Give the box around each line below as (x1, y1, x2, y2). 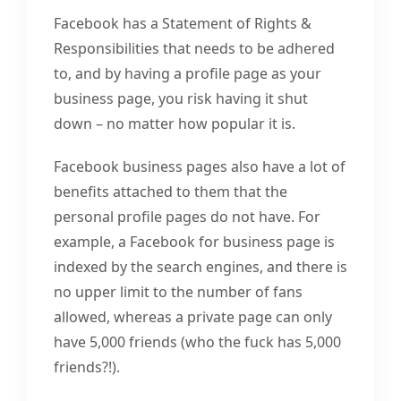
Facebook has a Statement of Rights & (54, 13, 311, 33)
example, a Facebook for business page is (54, 231, 335, 252)
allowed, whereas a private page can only (54, 306, 332, 327)
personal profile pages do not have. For (54, 206, 320, 226)
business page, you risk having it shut (54, 88, 308, 108)
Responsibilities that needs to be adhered (54, 38, 335, 58)
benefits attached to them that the (54, 181, 287, 201)
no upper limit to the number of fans (54, 281, 303, 302)
